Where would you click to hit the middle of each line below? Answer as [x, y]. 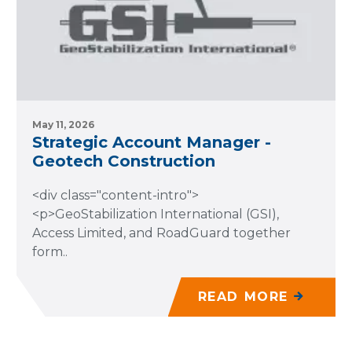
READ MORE [243, 297]
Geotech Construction [124, 161]
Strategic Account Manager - [152, 142]
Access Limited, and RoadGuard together [161, 233]
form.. [50, 252]
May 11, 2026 [63, 125]
